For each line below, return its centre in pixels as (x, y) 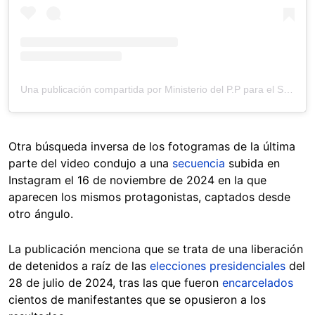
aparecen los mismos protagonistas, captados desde (149, 197)
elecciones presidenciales (218, 266)
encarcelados (258, 283)
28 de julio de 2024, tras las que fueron (115, 283)
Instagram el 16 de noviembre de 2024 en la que (137, 180)
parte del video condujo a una (90, 163)
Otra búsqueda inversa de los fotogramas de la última (152, 147)
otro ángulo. (43, 214)
